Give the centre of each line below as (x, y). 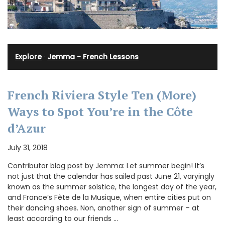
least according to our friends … (63, 218)
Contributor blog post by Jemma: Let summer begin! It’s (106, 165)
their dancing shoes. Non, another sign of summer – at (103, 208)
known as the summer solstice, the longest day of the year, (112, 187)
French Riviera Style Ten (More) (102, 95)
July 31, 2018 (28, 147)
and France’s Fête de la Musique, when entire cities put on (109, 197)
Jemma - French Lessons (93, 57)
